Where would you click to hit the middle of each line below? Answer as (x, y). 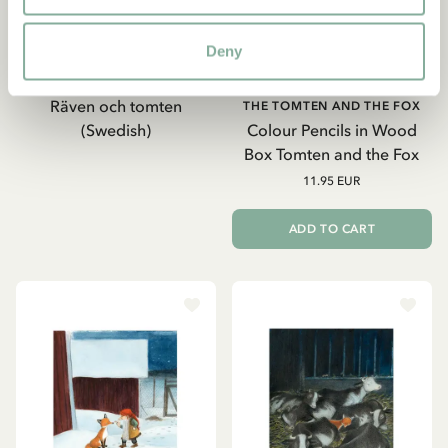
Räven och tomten (115, 106)
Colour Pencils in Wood (331, 130)
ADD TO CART (332, 229)
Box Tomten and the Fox (332, 154)
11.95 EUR (332, 181)
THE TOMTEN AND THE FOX (332, 106)
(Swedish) (115, 130)
